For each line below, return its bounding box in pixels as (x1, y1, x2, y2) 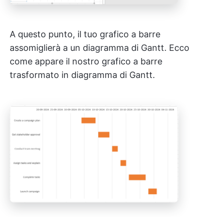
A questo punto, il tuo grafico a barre (10, 29, 160, 40)
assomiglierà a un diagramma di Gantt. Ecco (10, 43, 189, 53)
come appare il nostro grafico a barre (10, 56, 162, 67)
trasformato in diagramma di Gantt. (10, 70, 155, 80)
